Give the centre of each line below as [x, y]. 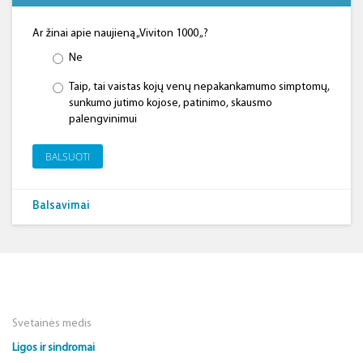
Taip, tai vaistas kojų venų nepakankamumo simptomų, [199, 87]
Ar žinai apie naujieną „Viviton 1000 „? [120, 34]
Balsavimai [61, 206]
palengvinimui [103, 120]
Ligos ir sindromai [53, 348]
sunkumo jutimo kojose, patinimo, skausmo [171, 103]
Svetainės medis [52, 324]
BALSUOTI [68, 157]
